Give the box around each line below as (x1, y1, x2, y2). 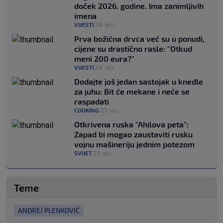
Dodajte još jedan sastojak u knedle (74, 77, 203, 86)
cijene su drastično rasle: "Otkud (74, 44, 192, 53)
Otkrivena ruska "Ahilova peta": (74, 119, 189, 129)
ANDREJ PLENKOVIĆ (18, 206, 80, 215)
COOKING (74, 107, 99, 113)
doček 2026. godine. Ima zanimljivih (74, 1, 204, 10)
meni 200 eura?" (74, 54, 134, 63)
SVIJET (74, 149, 92, 156)
